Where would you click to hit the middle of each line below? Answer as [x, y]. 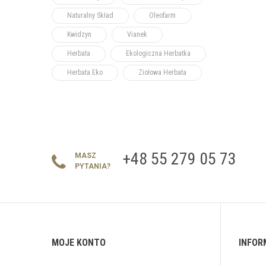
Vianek [137, 34]
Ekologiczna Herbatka [158, 53]
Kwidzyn [79, 34]
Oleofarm [162, 15]
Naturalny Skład [90, 15]
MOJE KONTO [79, 243]
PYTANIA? [93, 166]
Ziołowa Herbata [162, 72]
